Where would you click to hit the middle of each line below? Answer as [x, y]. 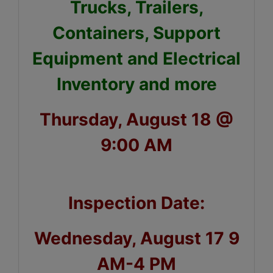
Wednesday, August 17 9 [136, 238]
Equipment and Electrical [136, 58]
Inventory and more [136, 84]
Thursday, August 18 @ [136, 119]
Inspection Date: [136, 203]
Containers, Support [136, 33]
